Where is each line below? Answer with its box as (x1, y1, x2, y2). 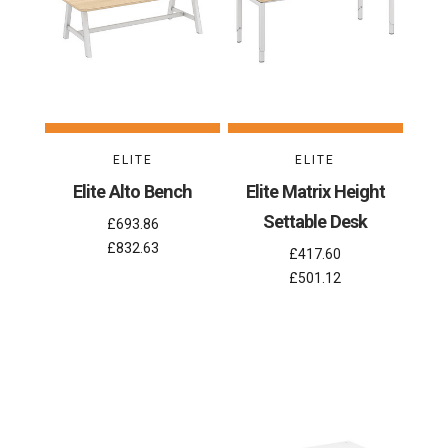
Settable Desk (263, 211, 368, 233)
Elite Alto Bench (73, 181, 193, 203)
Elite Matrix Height (245, 181, 385, 203)
